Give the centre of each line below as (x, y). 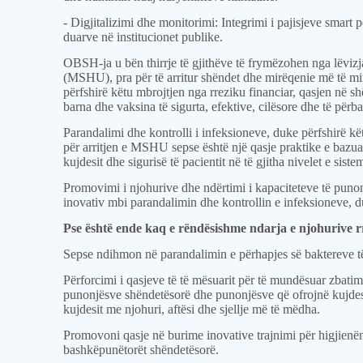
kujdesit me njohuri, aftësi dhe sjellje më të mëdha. (192, 309)
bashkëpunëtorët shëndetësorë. (141, 350)
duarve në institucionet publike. (143, 37)
